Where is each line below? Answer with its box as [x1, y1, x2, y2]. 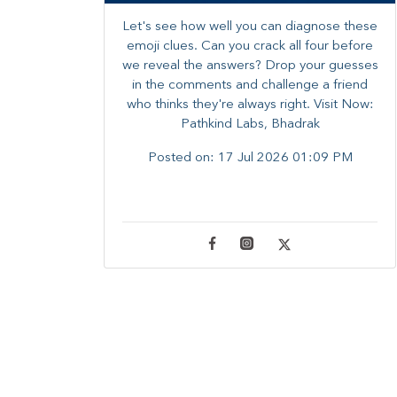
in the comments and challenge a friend [132, 78, 368, 92]
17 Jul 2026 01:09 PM [217, 151, 353, 165]
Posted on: [147, 151, 218, 165]
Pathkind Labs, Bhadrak [180, 117, 320, 131]
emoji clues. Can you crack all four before [127, 39, 373, 53]
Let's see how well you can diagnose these [122, 19, 378, 34]
